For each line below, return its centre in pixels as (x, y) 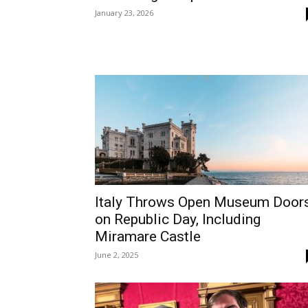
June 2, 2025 (117, 255)
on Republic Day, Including (178, 219)
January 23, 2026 (124, 13)
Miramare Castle (148, 236)
